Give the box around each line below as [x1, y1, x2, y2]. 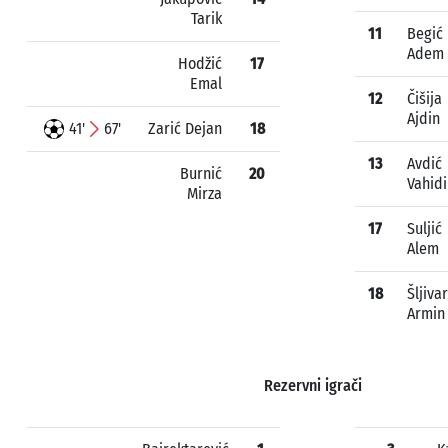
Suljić [407, 219, 442, 238]
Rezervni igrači [263, 376, 362, 395]
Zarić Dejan [148, 119, 222, 138]
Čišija [407, 89, 442, 108]
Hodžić [178, 54, 222, 73]
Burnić [180, 164, 222, 183]
